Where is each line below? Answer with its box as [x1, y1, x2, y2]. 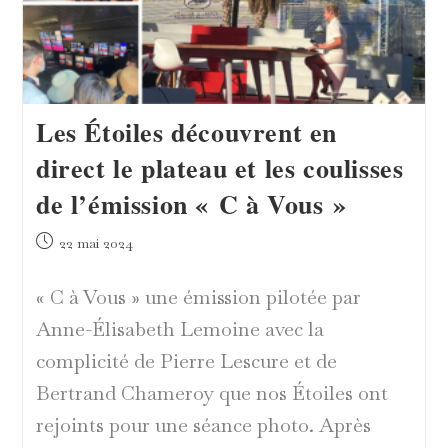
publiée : [34, 253, 90, 272]
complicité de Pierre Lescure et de [35, 348, 337, 375]
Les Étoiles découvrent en [35, 113, 337, 152]
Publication [34, 232, 105, 251]
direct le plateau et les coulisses [35, 149, 404, 188]
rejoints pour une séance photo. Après [35, 412, 371, 439]
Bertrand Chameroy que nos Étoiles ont [35, 380, 388, 407]
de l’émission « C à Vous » [35, 185, 357, 224]
